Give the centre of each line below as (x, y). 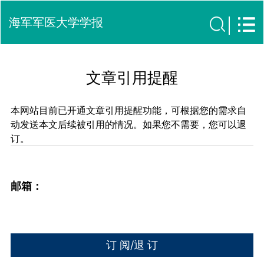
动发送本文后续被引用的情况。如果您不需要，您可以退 (129, 124)
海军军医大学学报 (56, 22)
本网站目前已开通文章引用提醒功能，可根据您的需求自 (129, 110)
